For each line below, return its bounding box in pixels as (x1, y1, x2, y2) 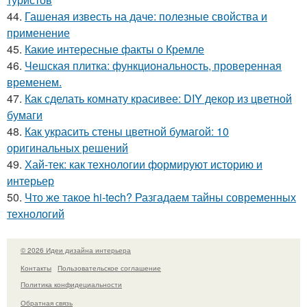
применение (7, 24, 70, 40)
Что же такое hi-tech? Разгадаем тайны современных (25, 188, 296, 205)
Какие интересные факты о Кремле (25, 40, 204, 57)
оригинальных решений (7, 139, 128, 156)
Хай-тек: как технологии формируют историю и (25, 156, 262, 172)
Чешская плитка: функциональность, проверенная (25, 57, 282, 73)
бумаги (7, 106, 42, 123)
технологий (7, 205, 64, 221)
